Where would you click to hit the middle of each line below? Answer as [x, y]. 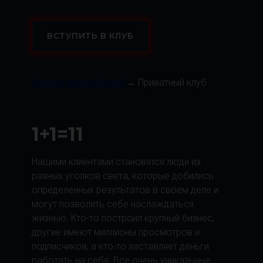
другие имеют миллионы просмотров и [116, 232]
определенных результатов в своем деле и [125, 190]
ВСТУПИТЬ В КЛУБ [90, 36]
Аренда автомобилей [78, 82]
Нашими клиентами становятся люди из [116, 162]
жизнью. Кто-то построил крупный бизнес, [123, 218]
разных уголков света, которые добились [123, 176]
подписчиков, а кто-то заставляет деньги [120, 246]
